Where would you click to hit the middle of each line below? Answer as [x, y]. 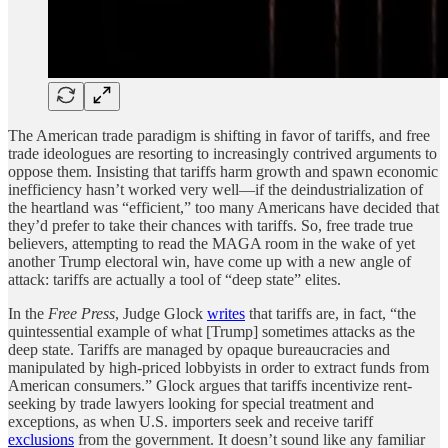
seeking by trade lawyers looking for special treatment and [191, 403]
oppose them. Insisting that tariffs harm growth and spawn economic [223, 171]
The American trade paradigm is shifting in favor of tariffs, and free [219, 135]
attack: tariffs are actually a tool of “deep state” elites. [174, 279]
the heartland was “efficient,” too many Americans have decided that [223, 207]
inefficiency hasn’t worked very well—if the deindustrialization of [215, 189]
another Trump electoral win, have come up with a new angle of [209, 261]
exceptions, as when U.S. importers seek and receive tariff [190, 421]
